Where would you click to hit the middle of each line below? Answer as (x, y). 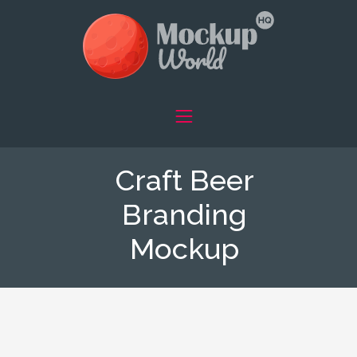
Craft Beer (184, 180)
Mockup (184, 249)
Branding (184, 214)
